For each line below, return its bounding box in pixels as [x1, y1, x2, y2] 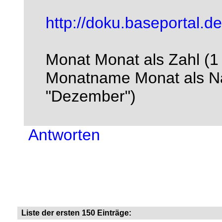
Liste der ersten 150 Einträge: [19, 209, 131, 217]
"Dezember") [46, 87, 136, 105]
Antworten [28, 126, 100, 144]
